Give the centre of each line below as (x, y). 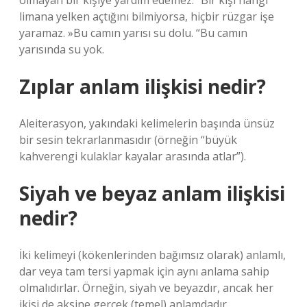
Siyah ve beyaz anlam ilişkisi (152, 193)
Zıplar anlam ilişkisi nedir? (143, 86)
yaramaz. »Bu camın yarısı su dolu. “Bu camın (133, 33)
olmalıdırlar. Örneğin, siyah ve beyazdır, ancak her (146, 288)
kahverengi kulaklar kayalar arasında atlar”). (133, 156)
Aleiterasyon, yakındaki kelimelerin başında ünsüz (147, 123)
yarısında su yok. (62, 49)
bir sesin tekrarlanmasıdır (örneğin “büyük (128, 140)
